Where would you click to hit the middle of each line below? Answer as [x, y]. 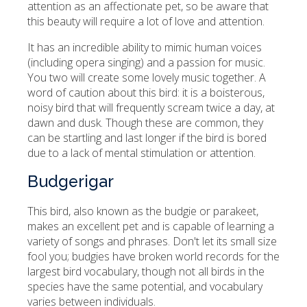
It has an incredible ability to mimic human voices [145, 48]
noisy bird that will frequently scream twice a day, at [151, 108]
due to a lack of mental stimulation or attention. [142, 153]
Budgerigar [71, 182]
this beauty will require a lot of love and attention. [146, 22]
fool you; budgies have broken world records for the [153, 257]
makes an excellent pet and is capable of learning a [151, 226]
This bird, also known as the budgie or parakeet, [143, 211]
